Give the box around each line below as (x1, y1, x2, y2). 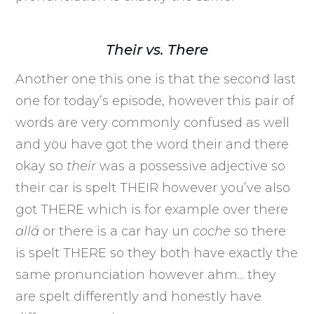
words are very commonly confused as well (15, 114, 290, 130)
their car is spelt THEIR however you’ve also (15, 179, 291, 196)
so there (231, 223, 287, 239)
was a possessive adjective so (96, 158, 286, 174)
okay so (15, 158, 67, 174)
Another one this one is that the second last (15, 71, 296, 87)
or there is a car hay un (39, 223, 193, 239)
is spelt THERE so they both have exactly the (15, 245, 299, 261)
